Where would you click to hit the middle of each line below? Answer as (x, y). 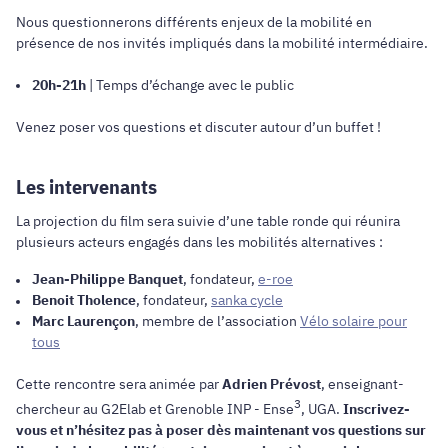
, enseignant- (362, 384)
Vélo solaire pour (353, 321)
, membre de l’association (217, 321)
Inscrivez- (376, 409)
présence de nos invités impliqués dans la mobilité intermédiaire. (222, 42)
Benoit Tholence (84, 300)
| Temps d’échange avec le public (193, 84)
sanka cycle (247, 300)
